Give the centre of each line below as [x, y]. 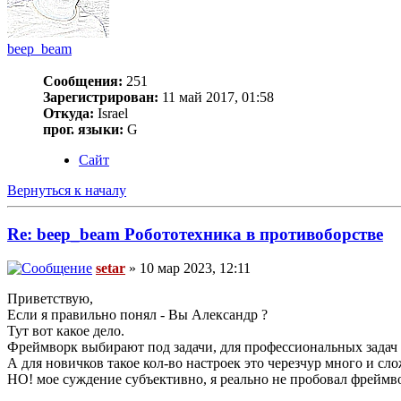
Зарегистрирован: [101, 97]
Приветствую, [50, 299]
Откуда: [68, 113]
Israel [111, 113]
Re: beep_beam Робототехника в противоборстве [195, 234]
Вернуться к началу [67, 190]
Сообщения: [83, 81]
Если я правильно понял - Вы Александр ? [137, 315]
